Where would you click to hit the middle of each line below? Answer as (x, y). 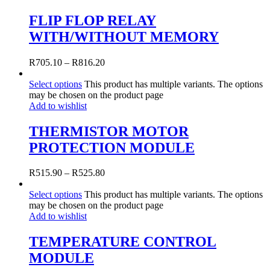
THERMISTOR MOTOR (109, 131)
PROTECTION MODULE (112, 147)
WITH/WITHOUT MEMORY (124, 36)
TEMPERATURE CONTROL (123, 242)
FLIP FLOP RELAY (93, 20)
